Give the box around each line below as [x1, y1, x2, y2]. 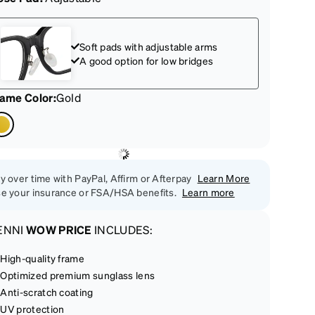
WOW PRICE [25, 222, 92, 237]
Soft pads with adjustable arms [79, 40, 218, 53]
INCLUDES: [91, 222, 153, 237]
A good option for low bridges [79, 54, 214, 67]
